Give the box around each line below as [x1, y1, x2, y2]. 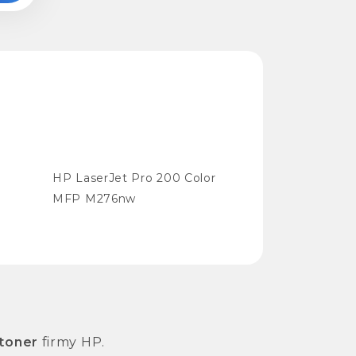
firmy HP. [37, 334, 105, 350]
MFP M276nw [52, 191, 136, 206]
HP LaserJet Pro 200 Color [52, 170, 216, 185]
